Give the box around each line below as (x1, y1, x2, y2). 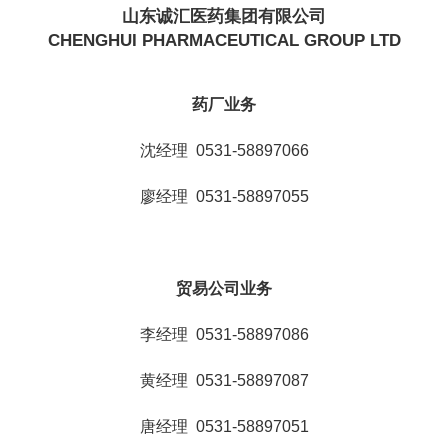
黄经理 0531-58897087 (139, 371, 309, 389)
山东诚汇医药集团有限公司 (122, 6, 326, 26)
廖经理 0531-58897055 (139, 187, 309, 205)
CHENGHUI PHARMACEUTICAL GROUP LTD (47, 30, 401, 50)
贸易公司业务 (176, 279, 272, 297)
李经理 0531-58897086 (139, 325, 309, 343)
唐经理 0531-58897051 (139, 417, 309, 435)
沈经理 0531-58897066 (139, 141, 309, 159)
